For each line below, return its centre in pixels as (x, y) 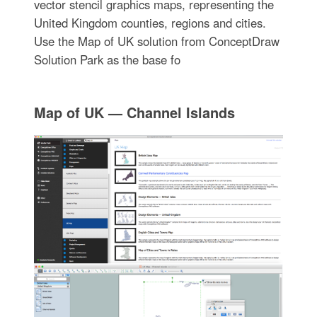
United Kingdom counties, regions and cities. (150, 22)
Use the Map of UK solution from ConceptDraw (156, 41)
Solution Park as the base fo (107, 59)
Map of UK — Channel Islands (134, 112)
